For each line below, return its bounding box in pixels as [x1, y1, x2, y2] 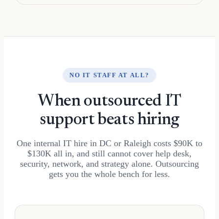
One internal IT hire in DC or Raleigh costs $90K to [17, 138, 202, 148]
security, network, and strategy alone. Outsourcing [20, 158, 199, 169]
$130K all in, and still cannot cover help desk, [27, 148, 192, 158]
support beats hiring [39, 111, 180, 129]
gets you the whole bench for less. [49, 169, 170, 179]
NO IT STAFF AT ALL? [69, 71, 150, 79]
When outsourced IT [38, 93, 181, 110]
